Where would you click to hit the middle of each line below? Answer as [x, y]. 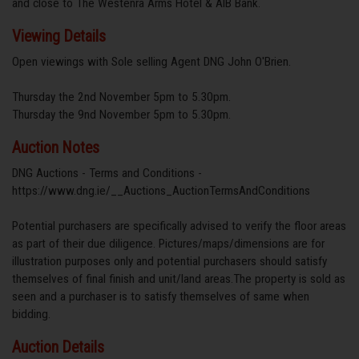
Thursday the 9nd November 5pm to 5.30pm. [121, 114]
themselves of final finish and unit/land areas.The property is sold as [179, 278]
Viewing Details [59, 36]
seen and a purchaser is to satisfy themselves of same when [161, 296]
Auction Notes [56, 147]
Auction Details [58, 347]
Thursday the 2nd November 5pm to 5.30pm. [121, 97]
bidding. [31, 314]
